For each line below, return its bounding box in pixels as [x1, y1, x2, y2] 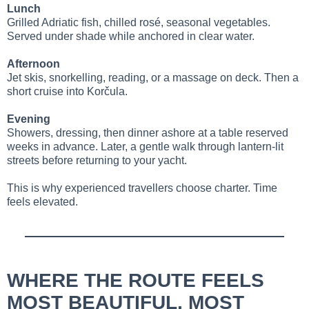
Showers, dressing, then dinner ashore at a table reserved [7, 127, 288, 139]
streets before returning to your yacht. [7, 154, 187, 167]
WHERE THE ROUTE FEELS [7, 270, 264, 292]
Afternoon [7, 58, 60, 70]
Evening [7, 113, 50, 126]
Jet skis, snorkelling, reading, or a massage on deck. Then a [7, 72, 299, 84]
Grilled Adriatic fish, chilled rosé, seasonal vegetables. [7, 17, 270, 29]
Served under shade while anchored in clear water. [7, 30, 255, 43]
